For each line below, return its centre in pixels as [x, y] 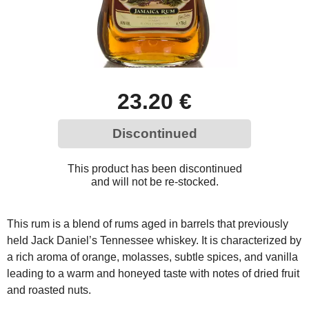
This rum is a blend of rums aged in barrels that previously [148, 224]
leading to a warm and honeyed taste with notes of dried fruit [153, 273]
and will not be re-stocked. [154, 182]
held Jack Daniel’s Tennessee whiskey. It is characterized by [154, 240]
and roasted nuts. [49, 290]
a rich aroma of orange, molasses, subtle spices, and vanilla [152, 257]
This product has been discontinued [154, 169]
